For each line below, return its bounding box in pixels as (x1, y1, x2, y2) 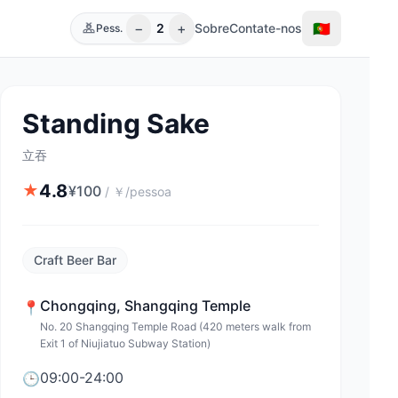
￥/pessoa (113, 184, 171, 199)
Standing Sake (22, 107, 210, 139)
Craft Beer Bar (34, 252, 116, 267)
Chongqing (40, 297, 116, 314)
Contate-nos (229, 20, 302, 36)
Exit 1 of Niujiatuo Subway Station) (40, 337, 211, 350)
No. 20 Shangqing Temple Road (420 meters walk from (40, 320, 311, 333)
